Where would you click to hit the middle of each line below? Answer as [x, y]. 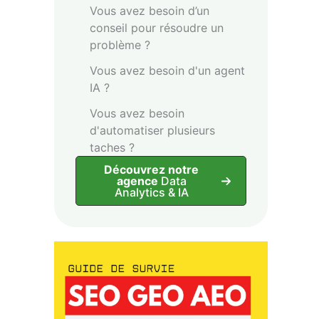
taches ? [112, 148]
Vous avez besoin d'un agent [167, 71]
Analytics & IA [151, 193]
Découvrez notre [151, 170]
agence [138, 181]
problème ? [120, 45]
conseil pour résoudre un [157, 28]
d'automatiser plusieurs [152, 131]
